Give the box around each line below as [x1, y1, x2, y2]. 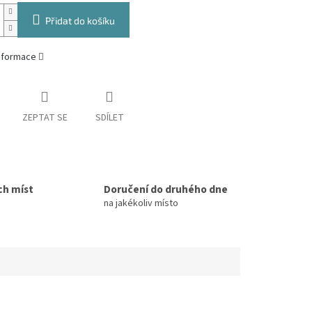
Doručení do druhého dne [104, 182, 228, 198]
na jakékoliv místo [104, 196, 178, 211]
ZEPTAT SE [22, 111, 68, 125]
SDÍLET [95, 111, 124, 125]
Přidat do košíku [45, 15, 115, 27]
